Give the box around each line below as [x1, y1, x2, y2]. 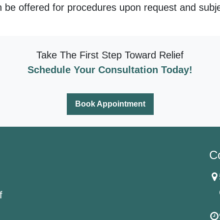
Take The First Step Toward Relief [36, 49, 184, 60]
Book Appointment [75, 99, 145, 108]
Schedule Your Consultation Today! [27, 64, 192, 75]
